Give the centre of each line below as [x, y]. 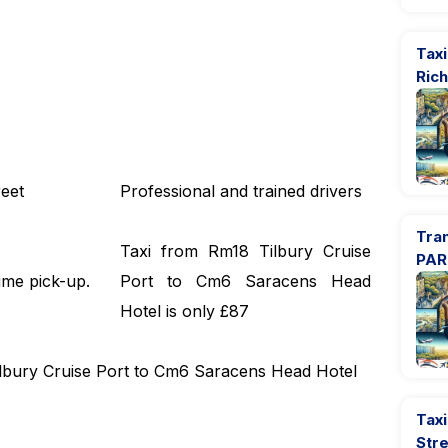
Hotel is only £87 [185, 311]
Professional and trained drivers [241, 191]
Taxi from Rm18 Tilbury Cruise [245, 251]
